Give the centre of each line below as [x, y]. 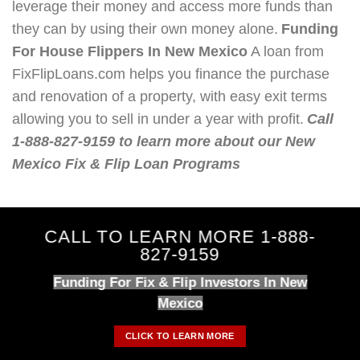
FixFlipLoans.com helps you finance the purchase [171, 74]
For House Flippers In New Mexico [130, 52]
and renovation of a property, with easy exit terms [170, 97]
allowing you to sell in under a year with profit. [158, 119]
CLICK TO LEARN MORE [180, 335]
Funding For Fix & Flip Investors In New [180, 282]
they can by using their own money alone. [145, 29]
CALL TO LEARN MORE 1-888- [180, 236]
